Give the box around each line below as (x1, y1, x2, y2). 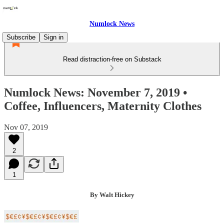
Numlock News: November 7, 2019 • (4, 85, 187, 99)
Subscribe (6, 33, 35, 41)
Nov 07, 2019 (4, 122, 48, 131)
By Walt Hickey (89, 190, 134, 198)
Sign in (43, 33, 63, 41)
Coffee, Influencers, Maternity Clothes (4, 99, 201, 112)
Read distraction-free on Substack (62, 55, 161, 63)
